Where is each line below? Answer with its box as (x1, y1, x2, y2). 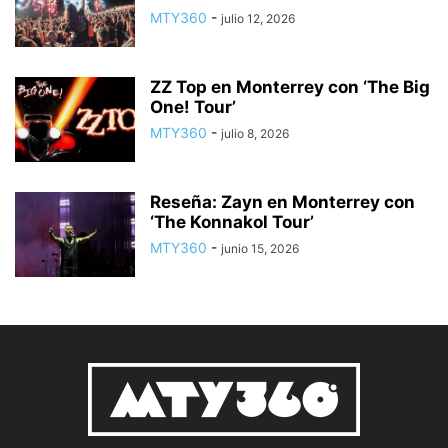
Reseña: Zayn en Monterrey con (150, 192, 415, 213)
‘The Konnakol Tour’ (150, 212, 314, 233)
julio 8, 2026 (221, 126, 289, 142)
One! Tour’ (150, 97, 236, 118)
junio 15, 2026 (221, 241, 299, 257)
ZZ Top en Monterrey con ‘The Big (150, 77, 430, 98)
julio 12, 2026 (221, 11, 295, 27)
